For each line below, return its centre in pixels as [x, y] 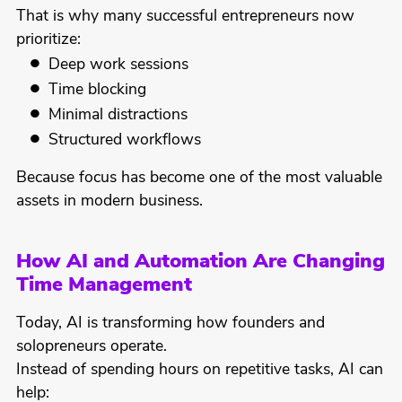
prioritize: [48, 40]
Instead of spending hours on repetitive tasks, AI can [199, 371]
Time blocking [98, 91]
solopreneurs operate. [91, 347]
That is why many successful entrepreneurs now [185, 17]
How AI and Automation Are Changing [200, 263]
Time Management [104, 286]
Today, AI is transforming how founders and [170, 324]
